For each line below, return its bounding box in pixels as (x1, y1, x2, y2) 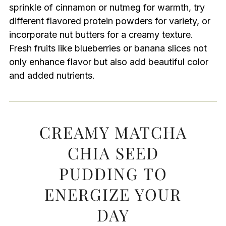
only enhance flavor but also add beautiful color (9, 56, 208, 67)
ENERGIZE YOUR (44, 183, 182, 205)
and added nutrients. (9, 70, 95, 81)
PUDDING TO (59, 162, 167, 184)
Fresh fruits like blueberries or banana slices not (9, 42, 207, 53)
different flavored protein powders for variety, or (9, 15, 210, 26)
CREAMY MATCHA (39, 121, 187, 143)
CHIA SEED (67, 141, 159, 163)
